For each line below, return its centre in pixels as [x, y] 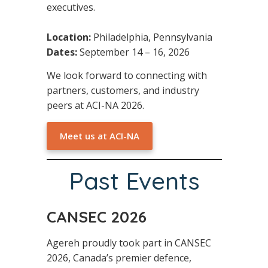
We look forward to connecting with [127, 76]
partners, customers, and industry [123, 91]
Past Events [134, 180]
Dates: [62, 52]
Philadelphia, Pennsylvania [151, 37]
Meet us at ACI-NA [99, 135]
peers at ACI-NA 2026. [95, 106]
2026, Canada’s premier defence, [119, 258]
